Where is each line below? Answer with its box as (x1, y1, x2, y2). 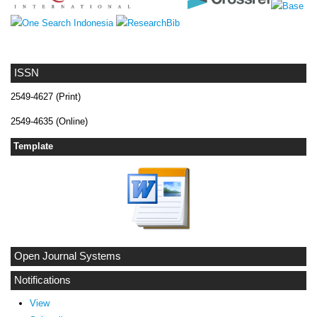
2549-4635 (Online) (11, 116, 88, 127)
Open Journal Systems (14, 250, 121, 262)
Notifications (14, 274, 71, 286)
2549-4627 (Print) (11, 91, 81, 103)
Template (13, 141, 53, 152)
